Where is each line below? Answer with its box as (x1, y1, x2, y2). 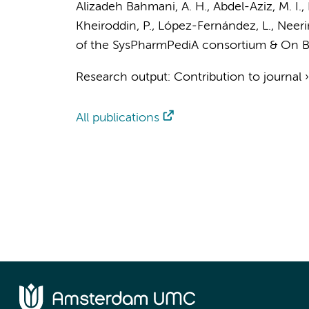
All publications (75, 112, 159, 124)
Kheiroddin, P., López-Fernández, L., (75, 20, 277, 32)
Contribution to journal (173, 71, 301, 83)
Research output (75, 71, 168, 83)
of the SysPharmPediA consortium (75, 39, 266, 52)
